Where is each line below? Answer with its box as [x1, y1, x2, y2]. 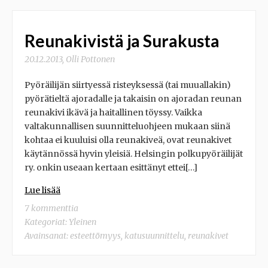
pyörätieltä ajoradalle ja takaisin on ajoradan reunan [25, 93, 242, 104]
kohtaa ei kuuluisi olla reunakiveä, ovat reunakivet [25, 135, 232, 145]
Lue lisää [25, 185, 60, 196]
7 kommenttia [25, 203, 78, 214]
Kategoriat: [25, 217, 69, 227]
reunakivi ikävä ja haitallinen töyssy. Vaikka [25, 107, 202, 118]
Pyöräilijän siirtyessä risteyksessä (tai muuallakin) [25, 80, 231, 90]
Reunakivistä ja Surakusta [25, 31, 220, 51]
